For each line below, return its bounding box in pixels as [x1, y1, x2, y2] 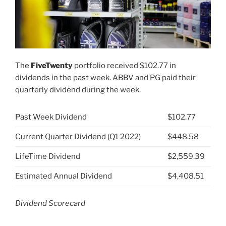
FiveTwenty [31, 61, 74, 71]
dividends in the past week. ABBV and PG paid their [15, 73, 196, 83]
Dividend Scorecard [15, 199, 85, 208]
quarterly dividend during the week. [15, 85, 141, 95]
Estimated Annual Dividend [15, 171, 112, 181]
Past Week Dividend [15, 112, 87, 122]
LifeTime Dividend [15, 151, 80, 161]
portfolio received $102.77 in [74, 61, 176, 71]
